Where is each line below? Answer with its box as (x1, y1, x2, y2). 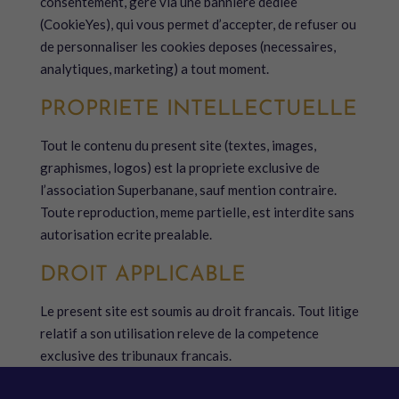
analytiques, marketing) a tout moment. (39, 61, 269, 77)
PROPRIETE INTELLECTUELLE (39, 99, 357, 120)
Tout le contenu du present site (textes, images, (39, 137, 316, 153)
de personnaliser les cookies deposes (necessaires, (39, 38, 336, 54)
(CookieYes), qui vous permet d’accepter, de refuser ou (39, 16, 356, 32)
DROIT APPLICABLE (39, 265, 246, 286)
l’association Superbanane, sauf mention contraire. (39, 182, 337, 198)
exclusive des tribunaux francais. (39, 347, 232, 363)
